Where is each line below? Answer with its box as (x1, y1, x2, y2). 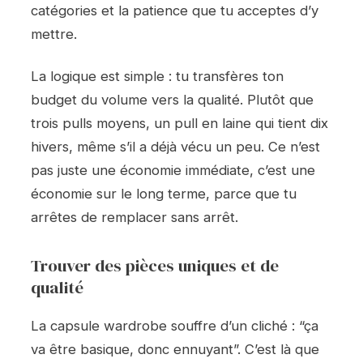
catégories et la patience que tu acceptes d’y (31, 2, 318, 19)
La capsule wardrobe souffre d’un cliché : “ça (31, 318, 318, 335)
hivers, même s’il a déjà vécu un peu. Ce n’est (31, 139, 320, 156)
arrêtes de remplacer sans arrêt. (31, 209, 238, 226)
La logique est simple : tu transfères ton (31, 68, 284, 85)
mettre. (31, 25, 77, 42)
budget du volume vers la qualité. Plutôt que (31, 92, 314, 109)
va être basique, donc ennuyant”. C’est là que (31, 341, 319, 358)
